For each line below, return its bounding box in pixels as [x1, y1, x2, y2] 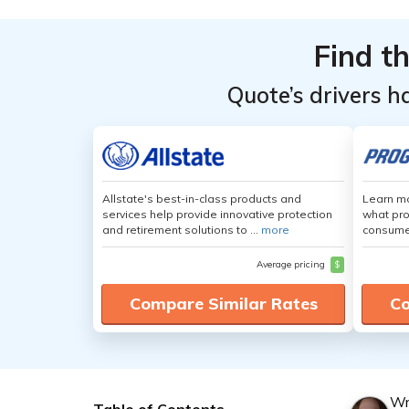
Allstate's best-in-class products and [102, 192, 301, 205]
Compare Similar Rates [129, 293, 318, 314]
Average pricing [257, 258, 328, 270]
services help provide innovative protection [102, 207, 332, 221]
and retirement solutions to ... [102, 223, 261, 236]
